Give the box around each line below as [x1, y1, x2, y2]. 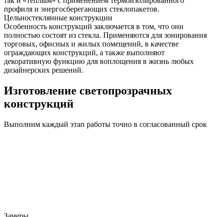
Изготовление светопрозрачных [4, 84, 172, 97]
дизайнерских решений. [4, 65, 83, 74]
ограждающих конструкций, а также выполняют [4, 48, 165, 57]
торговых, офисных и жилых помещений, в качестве [4, 39, 179, 48]
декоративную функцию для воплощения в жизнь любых [4, 57, 194, 65]
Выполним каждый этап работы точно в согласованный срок [4, 120, 207, 128]
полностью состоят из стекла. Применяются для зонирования [4, 31, 207, 39]
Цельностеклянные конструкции [4, 13, 112, 22]
